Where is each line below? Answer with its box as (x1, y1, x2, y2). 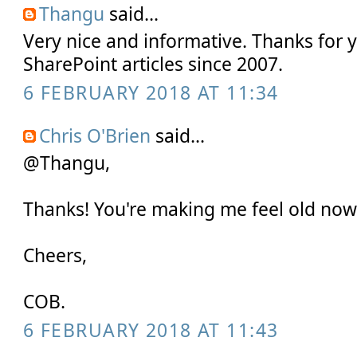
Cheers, (23, 242, 88, 269)
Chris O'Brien (39, 123, 151, 149)
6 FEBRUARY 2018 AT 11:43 (23, 316, 279, 343)
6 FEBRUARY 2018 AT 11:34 (23, 79, 279, 105)
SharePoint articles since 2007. (23, 51, 284, 77)
